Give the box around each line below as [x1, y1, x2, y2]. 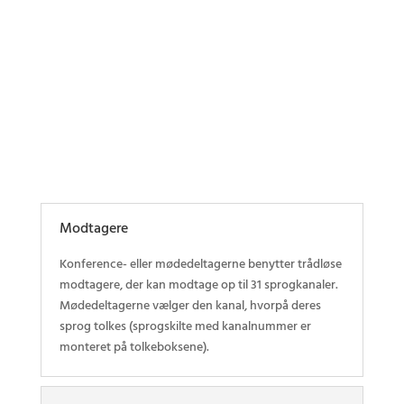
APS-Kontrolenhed [147, 122, 256, 143]
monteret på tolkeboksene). [59, 337, 209, 358]
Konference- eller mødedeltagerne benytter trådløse [59, 254, 342, 275]
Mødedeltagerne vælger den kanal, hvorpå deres [59, 296, 321, 317]
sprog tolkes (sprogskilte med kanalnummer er [59, 317, 311, 337]
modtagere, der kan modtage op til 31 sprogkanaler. [59, 275, 338, 296]
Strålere [179, 47, 225, 69]
